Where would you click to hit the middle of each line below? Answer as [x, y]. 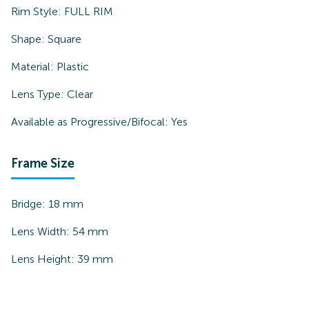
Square [64, 39]
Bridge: [30, 204]
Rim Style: [38, 11]
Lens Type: [39, 94]
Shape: [29, 39]
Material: [34, 67]
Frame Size [43, 163]
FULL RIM [89, 11]
